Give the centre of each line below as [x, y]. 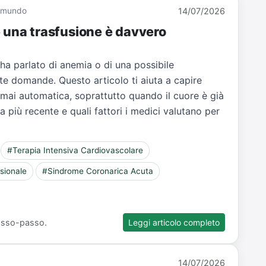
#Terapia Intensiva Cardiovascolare [75, 151]
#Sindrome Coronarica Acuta [98, 171]
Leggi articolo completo [174, 222]
